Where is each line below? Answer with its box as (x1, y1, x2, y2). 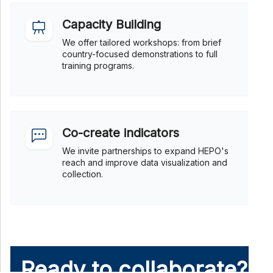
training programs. (62, 60, 134, 71)
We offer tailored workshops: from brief (62, 37, 221, 48)
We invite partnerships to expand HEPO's (62, 145, 229, 156)
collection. (62, 168, 103, 179)
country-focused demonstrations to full (62, 48, 218, 59)
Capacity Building (62, 16, 161, 32)
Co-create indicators (62, 125, 179, 140)
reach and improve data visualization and (62, 157, 227, 168)
